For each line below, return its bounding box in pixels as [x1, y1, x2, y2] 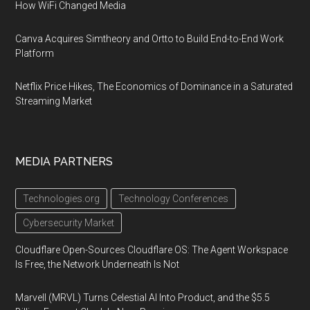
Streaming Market [15, 95, 93, 107]
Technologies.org [23, 193, 100, 204]
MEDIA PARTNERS [15, 155, 113, 168]
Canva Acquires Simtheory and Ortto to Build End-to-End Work [15, 33, 284, 44]
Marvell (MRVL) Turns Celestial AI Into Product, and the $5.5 [15, 292, 271, 303]
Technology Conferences [118, 193, 229, 204]
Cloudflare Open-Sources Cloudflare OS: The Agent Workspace [15, 244, 289, 255]
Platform [15, 48, 55, 59]
